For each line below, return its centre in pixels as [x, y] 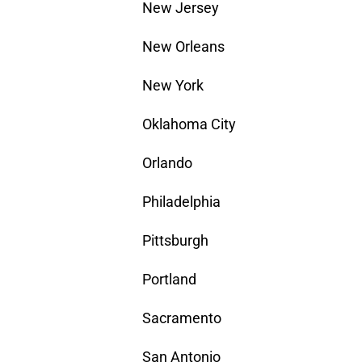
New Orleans [183, 47]
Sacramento [182, 318]
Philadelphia [181, 202]
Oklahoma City [189, 124]
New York [173, 86]
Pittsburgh [175, 241]
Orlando [167, 163]
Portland [169, 280]
